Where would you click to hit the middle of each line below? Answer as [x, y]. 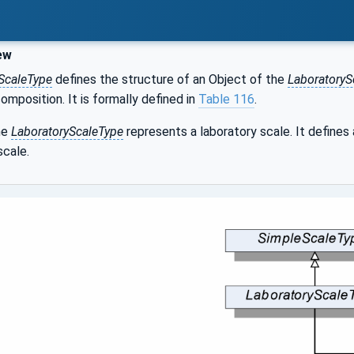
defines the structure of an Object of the [170, 79]
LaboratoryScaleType [67, 132]
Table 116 [226, 99]
